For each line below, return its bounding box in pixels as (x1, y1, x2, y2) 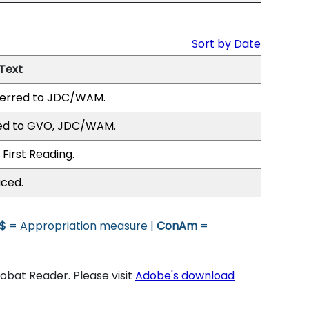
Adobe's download (135, 268, 235, 283)
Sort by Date (192, 36, 261, 52)
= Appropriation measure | (6, 218, 157, 234)
